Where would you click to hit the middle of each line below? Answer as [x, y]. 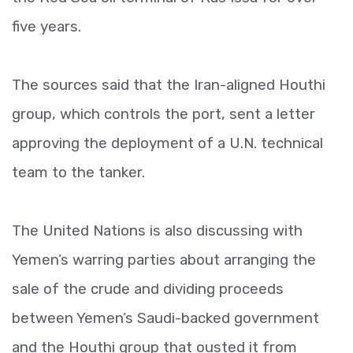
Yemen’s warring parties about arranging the [164, 260]
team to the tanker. [78, 172]
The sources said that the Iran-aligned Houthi [169, 85]
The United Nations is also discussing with [157, 230]
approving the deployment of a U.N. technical [167, 143]
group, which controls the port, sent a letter [163, 114]
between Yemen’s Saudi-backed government [165, 318]
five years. [46, 26]
